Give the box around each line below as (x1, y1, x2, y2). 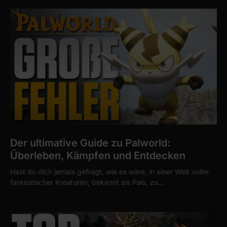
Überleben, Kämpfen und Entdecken (10, 149, 185, 162)
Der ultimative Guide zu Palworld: (10, 136, 170, 149)
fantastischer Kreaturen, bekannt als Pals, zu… (10, 177, 164, 186)
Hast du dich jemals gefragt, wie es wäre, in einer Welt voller (10, 167, 209, 176)
